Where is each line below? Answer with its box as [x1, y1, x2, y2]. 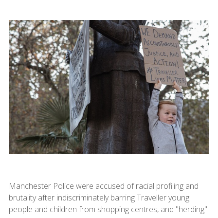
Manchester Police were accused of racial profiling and [8, 180, 199, 191]
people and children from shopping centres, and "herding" [8, 203, 207, 215]
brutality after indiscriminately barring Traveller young [8, 192, 189, 203]
